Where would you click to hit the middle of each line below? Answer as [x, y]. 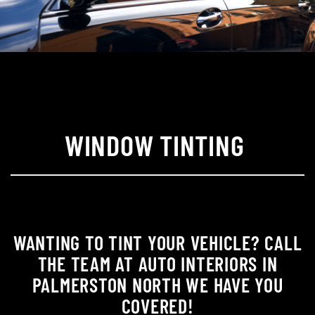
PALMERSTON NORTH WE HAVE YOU [157, 285]
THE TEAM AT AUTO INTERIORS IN [157, 264]
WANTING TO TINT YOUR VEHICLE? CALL [157, 243]
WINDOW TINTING [157, 144]
